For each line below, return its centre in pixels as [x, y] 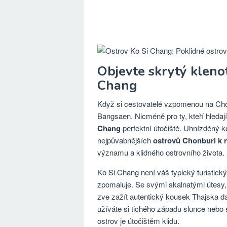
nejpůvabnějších [125, 140]
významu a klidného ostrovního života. [161, 152]
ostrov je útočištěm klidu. [138, 221]
